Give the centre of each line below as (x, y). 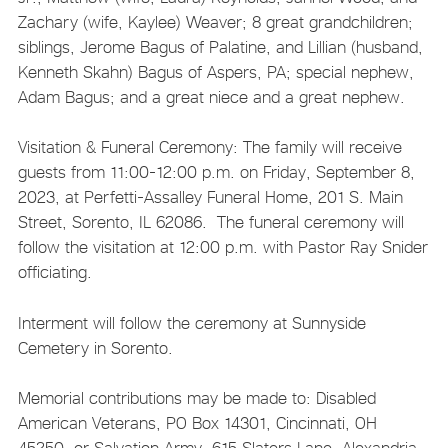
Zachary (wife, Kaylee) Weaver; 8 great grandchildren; (215, 21)
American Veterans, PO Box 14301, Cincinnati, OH (197, 423)
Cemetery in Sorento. (95, 347)
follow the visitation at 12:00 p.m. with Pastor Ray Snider (222, 247)
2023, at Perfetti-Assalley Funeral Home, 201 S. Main (210, 197)
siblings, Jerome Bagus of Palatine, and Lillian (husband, (220, 46)
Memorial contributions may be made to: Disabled (196, 398)
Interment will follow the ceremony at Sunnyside (191, 322)
